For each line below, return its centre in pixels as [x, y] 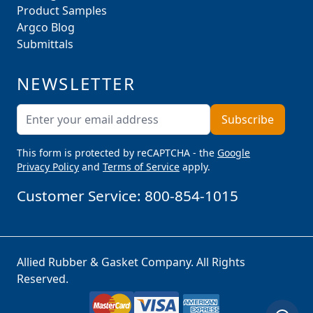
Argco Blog [46, 28]
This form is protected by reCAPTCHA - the [117, 153]
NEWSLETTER [76, 84]
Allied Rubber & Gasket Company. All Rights [131, 262]
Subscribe [248, 120]
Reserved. [43, 279]
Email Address [187, 112]
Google [234, 153]
